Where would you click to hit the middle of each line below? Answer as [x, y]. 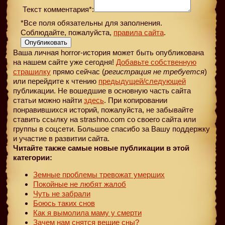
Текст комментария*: [57, 9]
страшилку [32, 71]
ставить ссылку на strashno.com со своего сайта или [104, 119]
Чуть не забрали [62, 193]
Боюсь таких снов [64, 203]
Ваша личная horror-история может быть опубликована [108, 52]
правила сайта [139, 32]
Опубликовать [46, 42]
